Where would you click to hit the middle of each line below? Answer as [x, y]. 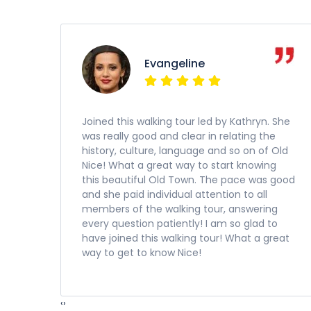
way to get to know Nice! [142, 253]
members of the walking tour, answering [180, 209]
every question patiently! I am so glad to [180, 224]
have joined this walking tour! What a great [186, 238]
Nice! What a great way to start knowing [179, 165]
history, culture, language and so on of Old [185, 151]
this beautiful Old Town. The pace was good [188, 180]
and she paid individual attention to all [175, 194]
